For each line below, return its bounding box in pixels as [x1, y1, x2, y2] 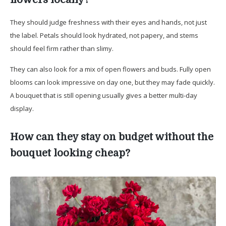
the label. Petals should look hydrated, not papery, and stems [10, 30, 198, 40]
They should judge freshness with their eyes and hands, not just [10, 17, 207, 27]
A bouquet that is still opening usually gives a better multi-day [10, 90, 197, 100]
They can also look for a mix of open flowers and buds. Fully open [10, 64, 211, 74]
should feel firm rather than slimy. [10, 43, 114, 53]
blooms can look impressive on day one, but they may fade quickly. [10, 77, 215, 87]
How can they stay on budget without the [10, 131, 213, 143]
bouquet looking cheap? [10, 147, 130, 159]
